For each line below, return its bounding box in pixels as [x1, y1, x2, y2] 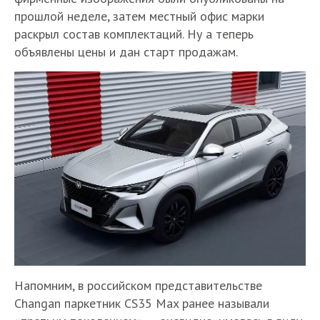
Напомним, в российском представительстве [14, 277, 262, 294]
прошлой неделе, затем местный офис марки [14, 8, 264, 25]
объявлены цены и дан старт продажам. [14, 44, 238, 61]
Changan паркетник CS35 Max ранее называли [14, 295, 269, 312]
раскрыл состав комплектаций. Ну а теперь [14, 26, 254, 43]
